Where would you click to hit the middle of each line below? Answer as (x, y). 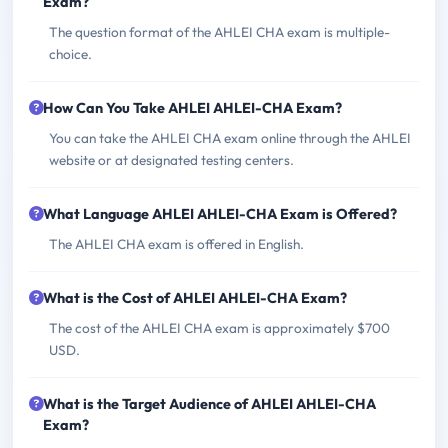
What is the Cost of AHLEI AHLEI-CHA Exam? (195, 298)
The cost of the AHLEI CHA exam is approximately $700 (219, 328)
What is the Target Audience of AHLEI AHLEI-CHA (209, 404)
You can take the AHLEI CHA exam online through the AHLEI (230, 138)
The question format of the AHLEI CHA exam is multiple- (219, 32)
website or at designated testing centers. (171, 160)
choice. (70, 54)
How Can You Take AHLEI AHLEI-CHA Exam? (192, 108)
